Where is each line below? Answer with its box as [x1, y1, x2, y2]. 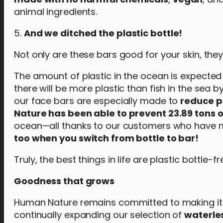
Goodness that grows [14, 175, 115, 187]
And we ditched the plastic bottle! [23, 27, 183, 39]
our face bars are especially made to [14, 95, 181, 107]
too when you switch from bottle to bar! [14, 132, 199, 144]
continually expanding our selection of [14, 209, 185, 221]
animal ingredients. [14, 5, 98, 18]
